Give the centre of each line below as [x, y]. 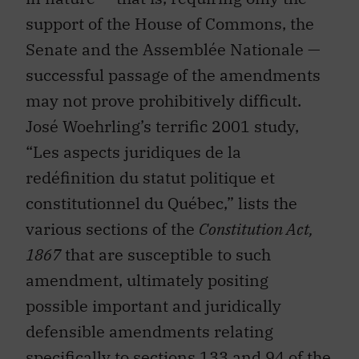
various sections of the [112, 228]
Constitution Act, [256, 228]
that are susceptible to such [166, 254]
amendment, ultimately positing [147, 280]
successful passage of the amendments [173, 75]
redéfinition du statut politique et [150, 177]
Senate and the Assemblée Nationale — [173, 49]
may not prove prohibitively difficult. [163, 100]
